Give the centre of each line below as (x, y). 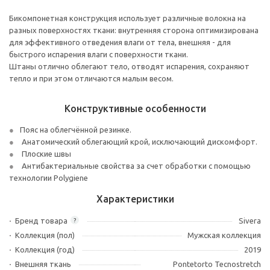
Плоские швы (46, 154)
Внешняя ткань (43, 264)
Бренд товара (41, 221)
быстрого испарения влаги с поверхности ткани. (99, 54)
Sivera (250, 221)
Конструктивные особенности (135, 108)
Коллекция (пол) (45, 235)
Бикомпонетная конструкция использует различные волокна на (127, 18)
